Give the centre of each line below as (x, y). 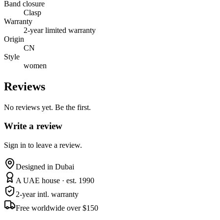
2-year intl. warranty (47, 194)
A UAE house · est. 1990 (55, 181)
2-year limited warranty (60, 30)
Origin (14, 39)
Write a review (33, 126)
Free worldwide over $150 (57, 208)
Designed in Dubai (45, 167)
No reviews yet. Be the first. (47, 107)
